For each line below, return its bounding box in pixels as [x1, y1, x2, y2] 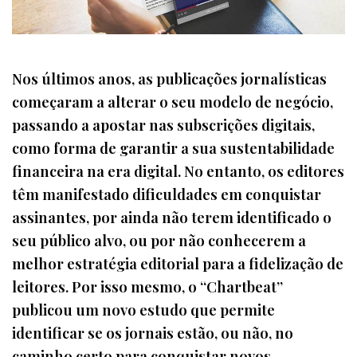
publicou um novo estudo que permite [12, 299, 275, 320]
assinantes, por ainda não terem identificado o [12, 206, 331, 227]
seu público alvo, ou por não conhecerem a [12, 229, 306, 250]
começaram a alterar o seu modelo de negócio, [12, 91, 333, 112]
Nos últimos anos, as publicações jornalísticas [12, 68, 327, 88]
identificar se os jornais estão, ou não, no [12, 322, 293, 343]
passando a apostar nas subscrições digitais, [12, 114, 315, 135]
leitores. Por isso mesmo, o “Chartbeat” [12, 276, 283, 296]
